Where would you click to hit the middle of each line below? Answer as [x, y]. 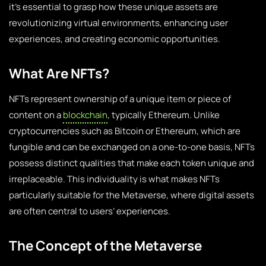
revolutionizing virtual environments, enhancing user [118, 23]
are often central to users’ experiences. [90, 211]
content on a [36, 115]
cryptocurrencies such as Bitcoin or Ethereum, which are [125, 131]
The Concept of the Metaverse [105, 246]
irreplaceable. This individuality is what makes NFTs [114, 179]
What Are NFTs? [59, 73]
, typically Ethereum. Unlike [164, 115]
